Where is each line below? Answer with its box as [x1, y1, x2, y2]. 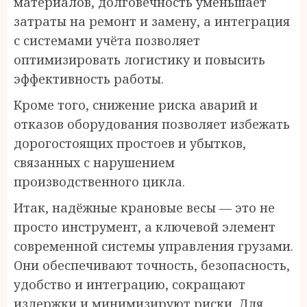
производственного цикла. [14, 173, 185, 190]
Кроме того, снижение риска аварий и [14, 97, 258, 113]
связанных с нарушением [14, 154, 175, 171]
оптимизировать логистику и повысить [14, 51, 265, 68]
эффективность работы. [14, 71, 164, 87]
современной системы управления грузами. [14, 238, 293, 254]
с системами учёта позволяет [14, 32, 200, 49]
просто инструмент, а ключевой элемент [14, 219, 275, 235]
